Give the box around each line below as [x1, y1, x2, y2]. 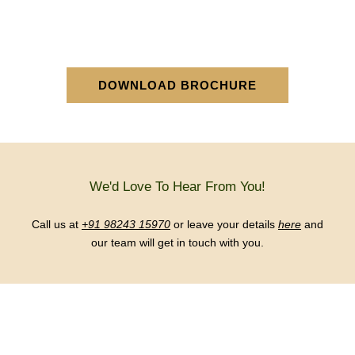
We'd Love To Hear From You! [90, 179, 265, 194]
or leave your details [170, 218, 278, 231]
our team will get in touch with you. [91, 236, 264, 249]
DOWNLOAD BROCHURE [98, 78, 257, 92]
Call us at [32, 218, 82, 231]
